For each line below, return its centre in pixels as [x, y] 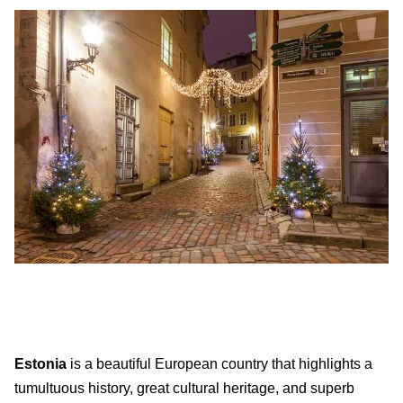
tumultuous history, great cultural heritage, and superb [184, 389]
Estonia [40, 364]
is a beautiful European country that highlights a [219, 364]
